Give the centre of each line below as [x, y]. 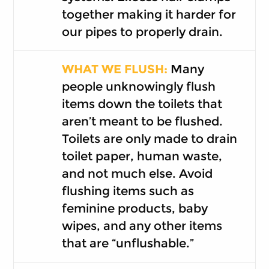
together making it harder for [149, 14]
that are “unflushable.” [128, 243]
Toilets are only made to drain [149, 139]
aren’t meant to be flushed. [142, 122]
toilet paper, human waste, [142, 156]
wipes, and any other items [142, 226]
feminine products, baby [134, 209]
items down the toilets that [142, 104]
